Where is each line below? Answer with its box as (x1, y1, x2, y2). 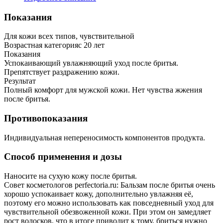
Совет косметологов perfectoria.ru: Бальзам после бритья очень (4, 181, 215, 190)
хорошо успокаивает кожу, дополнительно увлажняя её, (4, 190, 193, 199)
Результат (4, 77, 36, 86)
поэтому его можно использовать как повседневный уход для (4, 199, 214, 208)
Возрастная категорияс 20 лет (4, 41, 105, 50)
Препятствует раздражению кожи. (4, 68, 119, 77)
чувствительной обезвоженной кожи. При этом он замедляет (4, 208, 211, 217)
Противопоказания (4, 113, 88, 124)
